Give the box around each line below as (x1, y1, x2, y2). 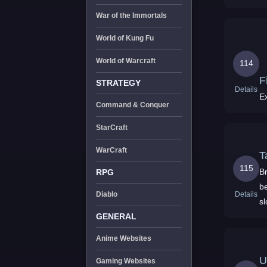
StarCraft (95, 123, 128, 132)
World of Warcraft (95, 57, 156, 65)
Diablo (95, 190, 117, 198)
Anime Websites (95, 234, 151, 243)
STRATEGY (95, 78, 141, 88)
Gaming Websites (95, 257, 156, 265)
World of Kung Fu (95, 34, 154, 42)
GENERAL (95, 212, 136, 221)
